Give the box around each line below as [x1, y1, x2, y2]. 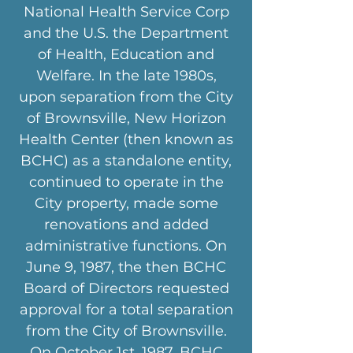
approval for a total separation [19, 301, 233, 318]
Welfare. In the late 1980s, [35, 67, 217, 84]
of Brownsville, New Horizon [26, 110, 226, 127]
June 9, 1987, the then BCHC [26, 258, 226, 276]
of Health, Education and [38, 46, 214, 63]
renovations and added [43, 216, 209, 233]
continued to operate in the [28, 173, 224, 191]
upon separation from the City [19, 88, 233, 106]
